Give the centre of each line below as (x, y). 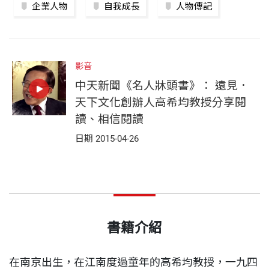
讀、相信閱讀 (109, 119)
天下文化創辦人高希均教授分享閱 (161, 102)
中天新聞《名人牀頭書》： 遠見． (162, 86)
